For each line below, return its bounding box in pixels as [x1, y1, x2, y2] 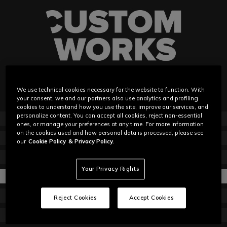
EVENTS [97, 209, 130, 220]
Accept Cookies [129, 194, 174, 202]
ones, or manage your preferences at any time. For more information [17, 121, 204, 128]
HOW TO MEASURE [75, 190, 152, 201]
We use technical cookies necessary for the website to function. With [17, 86, 205, 94]
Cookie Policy [28, 138, 66, 145]
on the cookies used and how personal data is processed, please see [17, 129, 204, 137]
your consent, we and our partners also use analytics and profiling [17, 95, 199, 102]
